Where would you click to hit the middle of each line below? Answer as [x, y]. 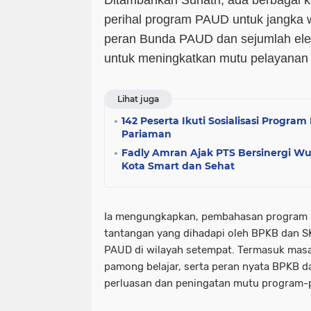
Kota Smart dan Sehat [178, 166]
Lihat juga [138, 99]
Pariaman [146, 134]
